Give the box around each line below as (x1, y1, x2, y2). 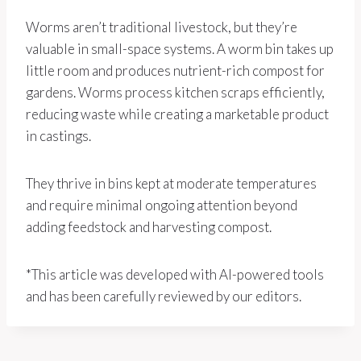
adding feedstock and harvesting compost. (26, 218, 272, 235)
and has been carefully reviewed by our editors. (26, 287, 301, 305)
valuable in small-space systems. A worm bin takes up (26, 39, 334, 57)
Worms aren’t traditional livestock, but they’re (26, 18, 297, 35)
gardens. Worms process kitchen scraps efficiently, (26, 83, 325, 101)
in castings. (26, 127, 91, 144)
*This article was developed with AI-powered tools (26, 265, 324, 283)
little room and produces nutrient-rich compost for (26, 61, 325, 79)
